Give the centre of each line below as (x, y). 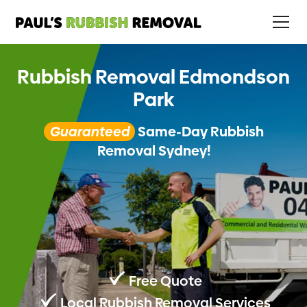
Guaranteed (89, 132)
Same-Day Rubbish (199, 132)
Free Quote (165, 281)
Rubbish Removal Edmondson (153, 77)
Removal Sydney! (153, 151)
